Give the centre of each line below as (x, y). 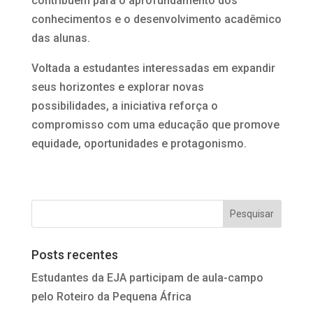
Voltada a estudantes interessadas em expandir (153, 68)
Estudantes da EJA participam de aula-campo (147, 277)
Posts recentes (74, 254)
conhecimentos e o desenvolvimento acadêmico (156, 19)
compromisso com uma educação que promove (155, 124)
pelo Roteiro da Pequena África (111, 296)
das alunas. (60, 38)
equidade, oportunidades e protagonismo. (139, 143)
